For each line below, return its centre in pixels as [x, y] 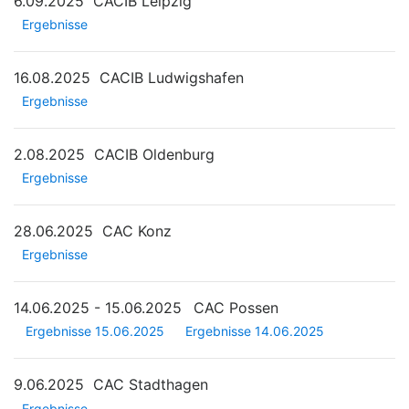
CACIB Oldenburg [154, 154]
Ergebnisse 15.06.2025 [95, 331]
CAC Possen [236, 308]
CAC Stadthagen [151, 385]
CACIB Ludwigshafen [172, 77]
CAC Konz [137, 231]
